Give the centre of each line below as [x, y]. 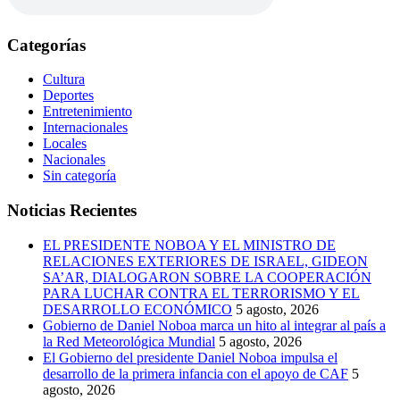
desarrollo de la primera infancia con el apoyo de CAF [196, 373]
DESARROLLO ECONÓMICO [137, 309]
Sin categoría [79, 176]
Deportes [68, 96]
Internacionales [85, 128]
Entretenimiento [87, 112]
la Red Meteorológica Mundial [129, 341]
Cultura [64, 79]
